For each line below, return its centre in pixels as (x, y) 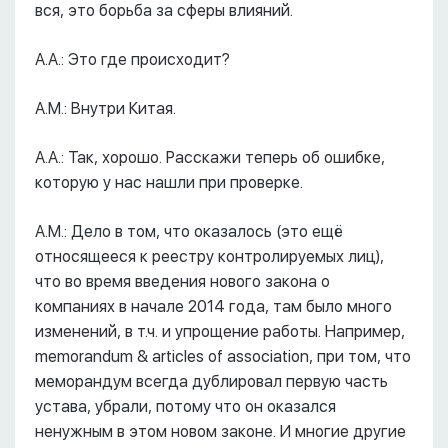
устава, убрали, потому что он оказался (185, 406)
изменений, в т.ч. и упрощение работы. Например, (220, 331)
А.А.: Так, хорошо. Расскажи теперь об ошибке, (210, 157)
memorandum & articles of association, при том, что (223, 356)
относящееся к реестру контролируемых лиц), (209, 256)
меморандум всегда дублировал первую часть (211, 381)
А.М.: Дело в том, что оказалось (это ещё (189, 231)
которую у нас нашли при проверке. (169, 182)
